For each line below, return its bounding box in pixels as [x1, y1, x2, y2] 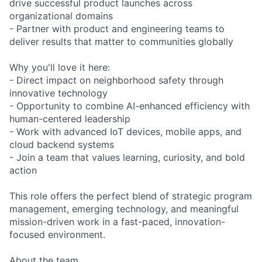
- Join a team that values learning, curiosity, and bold [9, 151, 245, 164]
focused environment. [9, 229, 105, 241]
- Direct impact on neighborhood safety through [9, 74, 223, 87]
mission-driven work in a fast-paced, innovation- [9, 216, 225, 228]
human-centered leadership [9, 113, 130, 125]
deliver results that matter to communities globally [9, 36, 233, 48]
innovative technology [9, 87, 108, 99]
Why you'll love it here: [9, 61, 110, 74]
